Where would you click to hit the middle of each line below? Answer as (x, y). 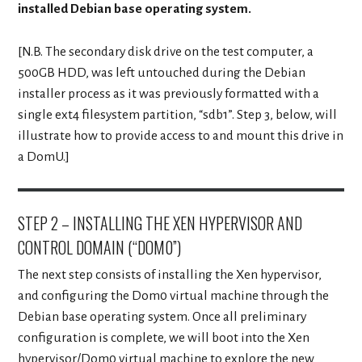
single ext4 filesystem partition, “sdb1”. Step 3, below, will (178, 114)
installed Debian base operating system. (135, 9)
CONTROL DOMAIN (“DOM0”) (100, 247)
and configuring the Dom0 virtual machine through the (174, 295)
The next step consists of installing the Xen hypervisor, (170, 274)
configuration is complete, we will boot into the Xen (164, 337)
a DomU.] (44, 156)
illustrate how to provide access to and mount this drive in (181, 135)
